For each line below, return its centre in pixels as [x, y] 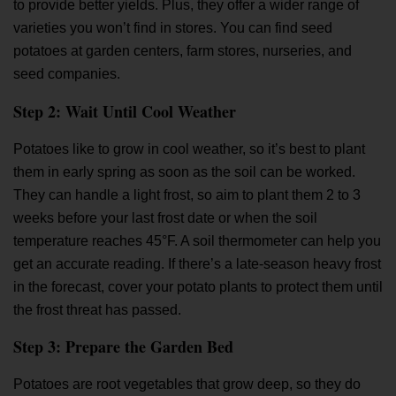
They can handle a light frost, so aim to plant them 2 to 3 [187, 194]
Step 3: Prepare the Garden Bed [123, 346]
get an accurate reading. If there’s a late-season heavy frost [197, 263]
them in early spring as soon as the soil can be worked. [184, 171]
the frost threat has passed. [97, 309]
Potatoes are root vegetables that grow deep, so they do [187, 384]
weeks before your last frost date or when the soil [165, 217]
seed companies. [67, 74]
